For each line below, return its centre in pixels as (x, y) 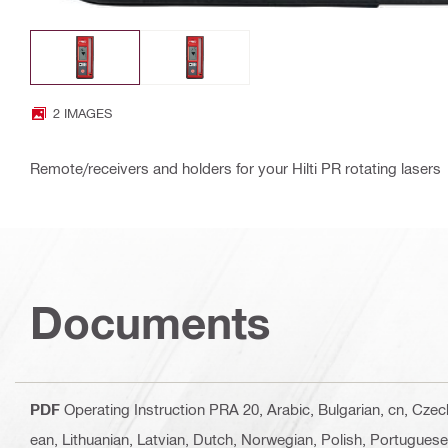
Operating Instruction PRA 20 (161, 409)
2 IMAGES (82, 113)
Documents (150, 323)
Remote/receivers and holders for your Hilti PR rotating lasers (235, 168)
